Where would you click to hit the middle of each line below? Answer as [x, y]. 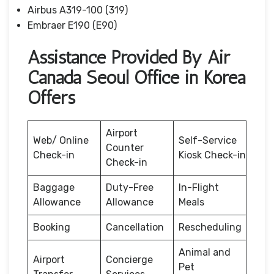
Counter [125, 147]
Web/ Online [61, 140]
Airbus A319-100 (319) [78, 10]
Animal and [205, 252]
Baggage [54, 187]
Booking [53, 227]
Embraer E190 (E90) [72, 25]
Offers [54, 98]
